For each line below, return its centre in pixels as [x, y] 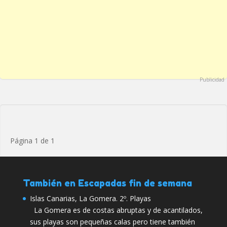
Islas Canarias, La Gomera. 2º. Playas [90, 198]
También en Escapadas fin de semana [107, 183]
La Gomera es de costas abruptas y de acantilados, [116, 210]
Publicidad [212, 80]
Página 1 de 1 [32, 141]
